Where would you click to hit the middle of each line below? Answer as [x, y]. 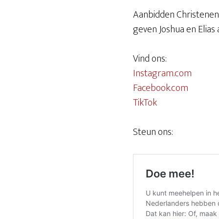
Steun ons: [153, 132]
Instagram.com [162, 73]
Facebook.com [161, 88]
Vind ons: [150, 59]
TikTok [145, 103]
